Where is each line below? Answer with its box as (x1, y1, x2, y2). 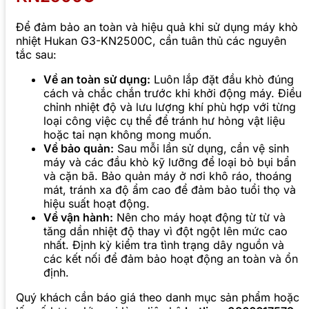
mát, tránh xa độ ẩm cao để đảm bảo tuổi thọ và (43, 182, 296, 197)
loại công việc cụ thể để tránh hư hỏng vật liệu (43, 113, 285, 128)
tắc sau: (16, 47, 57, 61)
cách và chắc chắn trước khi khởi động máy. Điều (43, 86, 301, 100)
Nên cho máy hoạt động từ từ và (113, 210, 286, 224)
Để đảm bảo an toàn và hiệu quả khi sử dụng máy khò (16, 19, 298, 34)
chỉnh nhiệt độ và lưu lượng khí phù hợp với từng (43, 99, 296, 114)
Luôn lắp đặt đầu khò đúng (150, 72, 294, 86)
